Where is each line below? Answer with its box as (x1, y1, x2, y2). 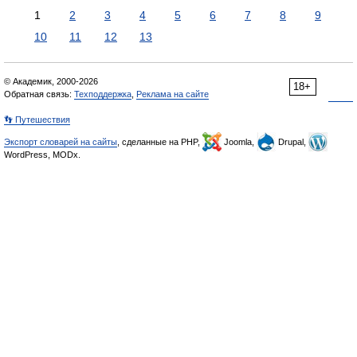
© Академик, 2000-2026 (4, 76, 98, 86)
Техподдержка (74, 89, 131, 99)
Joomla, (222, 137, 257, 147)
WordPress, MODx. (4, 150, 80, 159)
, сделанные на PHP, (117, 137, 202, 147)
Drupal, (276, 137, 308, 147)
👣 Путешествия (4, 115, 70, 124)
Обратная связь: (4, 89, 74, 99)
